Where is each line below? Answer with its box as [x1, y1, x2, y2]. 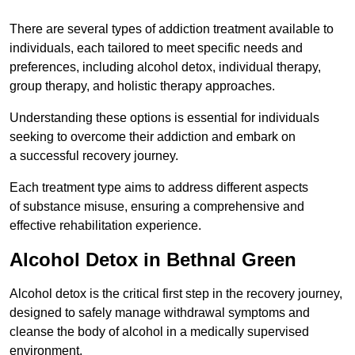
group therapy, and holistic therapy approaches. [10, 79, 275, 94]
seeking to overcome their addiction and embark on [10, 130, 296, 144]
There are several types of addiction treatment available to [10, 22, 334, 36]
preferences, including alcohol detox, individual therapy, [10, 60, 321, 74]
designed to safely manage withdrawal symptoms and [10, 306, 310, 320]
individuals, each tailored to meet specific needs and [10, 41, 303, 55]
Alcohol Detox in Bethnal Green [10, 249, 296, 271]
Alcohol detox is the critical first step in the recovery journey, [10, 287, 342, 301]
